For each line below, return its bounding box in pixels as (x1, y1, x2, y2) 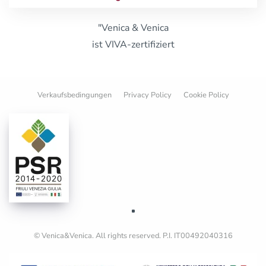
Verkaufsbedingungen (37, 89, 112, 100)
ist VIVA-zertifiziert (91, 37, 175, 51)
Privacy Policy (123, 89, 172, 100)
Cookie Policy (183, 89, 229, 100)
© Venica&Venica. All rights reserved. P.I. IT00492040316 (33, 230, 233, 241)
